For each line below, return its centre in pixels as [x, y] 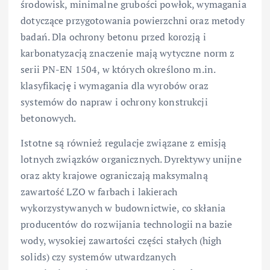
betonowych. [49, 118]
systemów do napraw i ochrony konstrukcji [114, 102]
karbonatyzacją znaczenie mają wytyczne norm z [128, 53]
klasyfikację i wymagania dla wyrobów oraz [115, 86]
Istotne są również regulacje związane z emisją [124, 143]
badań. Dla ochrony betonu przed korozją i [113, 37]
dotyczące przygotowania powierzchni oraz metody [133, 21]
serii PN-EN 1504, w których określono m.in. [118, 70]
